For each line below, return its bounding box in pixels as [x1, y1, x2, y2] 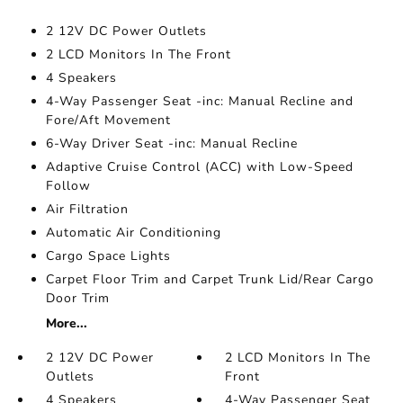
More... [45, 315, 87, 332]
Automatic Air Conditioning [45, 224, 221, 241]
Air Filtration [45, 201, 129, 218]
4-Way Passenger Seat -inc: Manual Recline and [45, 93, 354, 110]
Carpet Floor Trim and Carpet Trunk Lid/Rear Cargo [45, 271, 374, 288]
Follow [45, 177, 91, 194]
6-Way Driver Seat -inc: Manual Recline [45, 135, 298, 152]
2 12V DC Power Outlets [45, 22, 207, 40]
